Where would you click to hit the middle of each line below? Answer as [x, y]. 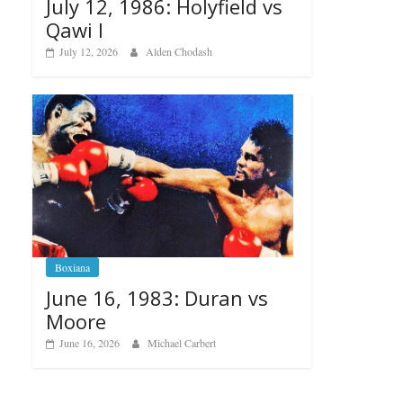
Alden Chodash [179, 52]
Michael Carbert [182, 342]
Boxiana [72, 267]
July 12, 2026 [89, 52]
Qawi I [75, 30]
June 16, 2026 [90, 342]
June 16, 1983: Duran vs [157, 297]
